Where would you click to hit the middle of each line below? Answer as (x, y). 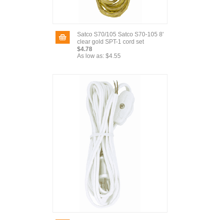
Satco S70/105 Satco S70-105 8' (120, 34)
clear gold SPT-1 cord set (110, 42)
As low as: (91, 56)
